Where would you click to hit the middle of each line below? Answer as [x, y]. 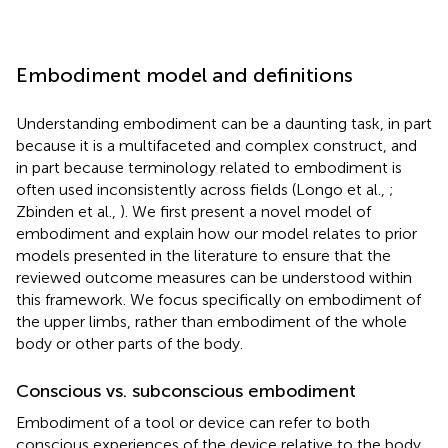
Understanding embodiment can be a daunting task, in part [224, 123]
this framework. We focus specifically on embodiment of [218, 299]
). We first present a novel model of [245, 211]
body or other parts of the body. [129, 343]
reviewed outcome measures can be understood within [214, 277]
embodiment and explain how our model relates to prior [216, 233]
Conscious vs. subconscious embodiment [186, 390]
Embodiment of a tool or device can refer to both [193, 422]
